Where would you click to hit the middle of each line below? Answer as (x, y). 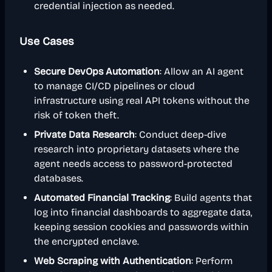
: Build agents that (211, 198)
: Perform (212, 261)
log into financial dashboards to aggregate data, (143, 212)
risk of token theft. (76, 115)
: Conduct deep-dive (181, 134)
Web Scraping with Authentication (113, 261)
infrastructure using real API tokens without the (142, 100)
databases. (59, 178)
